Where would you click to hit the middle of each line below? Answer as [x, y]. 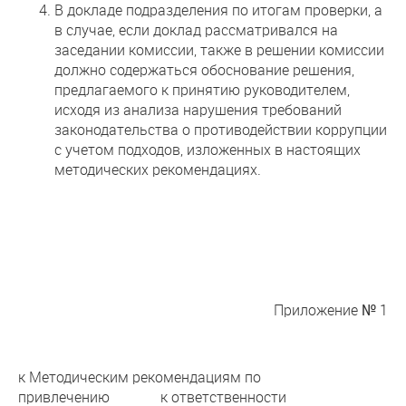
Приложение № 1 [331, 309]
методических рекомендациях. [158, 169]
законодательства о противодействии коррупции [221, 129]
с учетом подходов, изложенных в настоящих [208, 149]
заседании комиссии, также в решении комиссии [219, 49]
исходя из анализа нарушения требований [198, 109]
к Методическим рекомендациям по [140, 377]
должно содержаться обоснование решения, [204, 69]
